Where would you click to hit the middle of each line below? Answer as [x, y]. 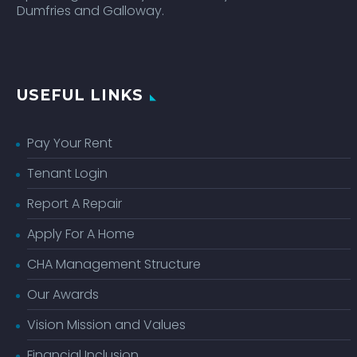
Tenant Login [67, 173]
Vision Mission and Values [106, 324]
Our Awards [63, 294]
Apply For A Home [81, 233]
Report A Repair [75, 203]
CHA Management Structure [114, 264]
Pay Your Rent [70, 143]
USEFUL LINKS [80, 95]
